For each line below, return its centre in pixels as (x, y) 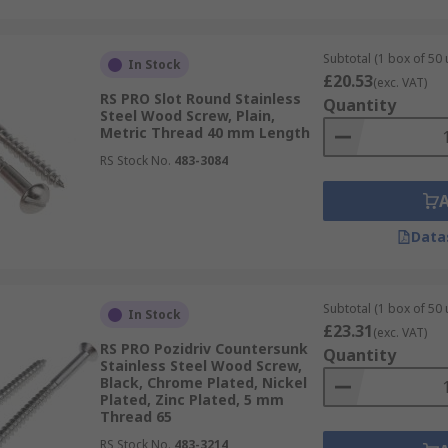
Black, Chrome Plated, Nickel (203, 382)
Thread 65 (135, 416)
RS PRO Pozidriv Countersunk (203, 348)
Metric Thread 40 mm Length (204, 132)
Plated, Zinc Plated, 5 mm (191, 399)
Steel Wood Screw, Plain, (187, 115)
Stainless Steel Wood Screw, (200, 365)
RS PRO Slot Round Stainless (200, 98)
